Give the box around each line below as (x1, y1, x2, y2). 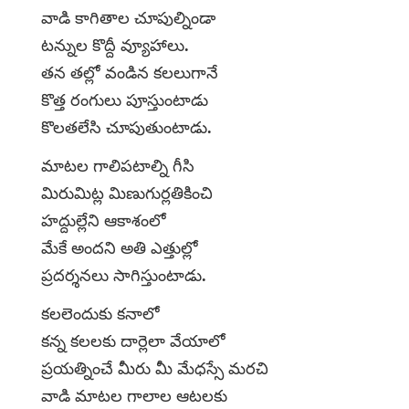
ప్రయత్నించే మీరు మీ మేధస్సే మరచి (41, 359, 268, 378)
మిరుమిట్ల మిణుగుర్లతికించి (41, 184, 213, 203)
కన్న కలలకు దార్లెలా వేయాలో (41, 331, 225, 351)
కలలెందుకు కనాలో (41, 304, 160, 323)
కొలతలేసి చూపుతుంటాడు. (41, 118, 212, 137)
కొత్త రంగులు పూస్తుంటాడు (41, 90, 208, 110)
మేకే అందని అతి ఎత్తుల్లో (41, 238, 198, 257)
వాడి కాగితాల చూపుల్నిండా (41, 8, 215, 27)
